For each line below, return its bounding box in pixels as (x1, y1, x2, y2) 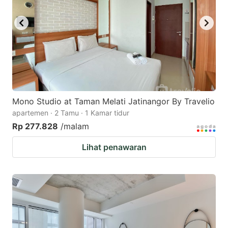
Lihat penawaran (81, 141, 147, 152)
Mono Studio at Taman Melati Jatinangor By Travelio (12, 96, 215, 106)
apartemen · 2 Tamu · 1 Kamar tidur (12, 108, 129, 117)
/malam (61, 121, 89, 131)
